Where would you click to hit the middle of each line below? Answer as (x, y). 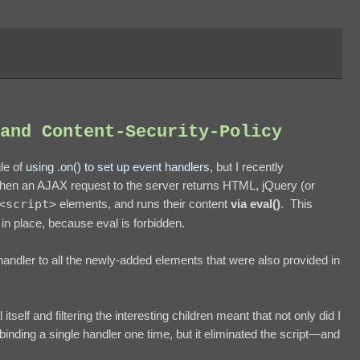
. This (297, 203)
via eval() (256, 203)
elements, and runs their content (143, 203)
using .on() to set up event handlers (118, 166)
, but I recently (247, 166)
